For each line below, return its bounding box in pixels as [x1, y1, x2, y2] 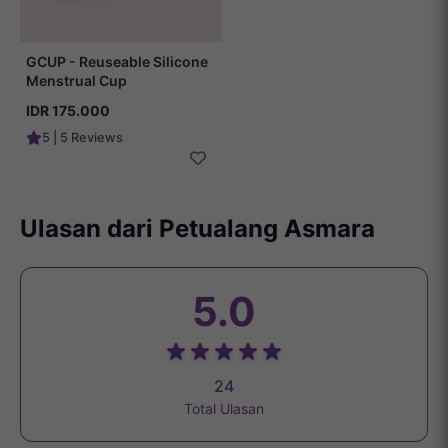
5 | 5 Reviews [42, 130, 123, 146]
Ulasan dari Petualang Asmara [20, 214, 375, 244]
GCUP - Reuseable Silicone [26, 53, 208, 71]
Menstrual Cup [26, 72, 127, 90]
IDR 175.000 [26, 102, 110, 120]
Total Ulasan [184, 400, 264, 418]
